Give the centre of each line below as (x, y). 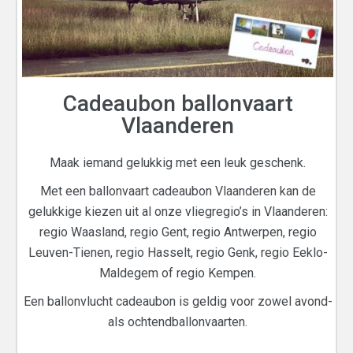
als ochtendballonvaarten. (178, 321)
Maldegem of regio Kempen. (178, 273)
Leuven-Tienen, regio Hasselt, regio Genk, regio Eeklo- (178, 252)
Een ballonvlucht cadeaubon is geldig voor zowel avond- (178, 301)
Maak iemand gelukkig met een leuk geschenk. (178, 162)
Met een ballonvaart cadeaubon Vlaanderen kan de (178, 191)
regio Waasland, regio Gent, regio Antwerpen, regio (178, 232)
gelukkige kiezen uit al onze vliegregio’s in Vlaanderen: (178, 211)
